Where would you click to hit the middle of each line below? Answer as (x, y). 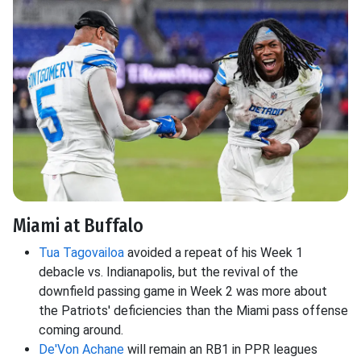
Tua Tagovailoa (81, 253)
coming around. (83, 330)
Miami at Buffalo (78, 226)
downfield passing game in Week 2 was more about (183, 292)
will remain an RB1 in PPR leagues (221, 350)
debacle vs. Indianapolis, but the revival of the (168, 272)
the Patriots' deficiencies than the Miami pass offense (193, 311)
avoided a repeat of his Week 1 (214, 253)
